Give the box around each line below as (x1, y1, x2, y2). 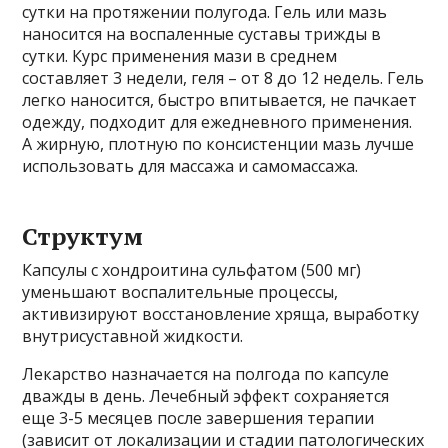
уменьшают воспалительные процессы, (22, 281, 339, 303)
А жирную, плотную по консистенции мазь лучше (22, 133, 415, 155)
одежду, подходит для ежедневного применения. (22, 111, 413, 133)
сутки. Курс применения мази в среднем (22, 45, 338, 67)
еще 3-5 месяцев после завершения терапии (22, 407, 375, 429)
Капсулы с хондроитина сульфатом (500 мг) (22, 259, 362, 281)
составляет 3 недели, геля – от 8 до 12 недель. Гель (22, 67, 425, 89)
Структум (22, 220, 144, 252)
